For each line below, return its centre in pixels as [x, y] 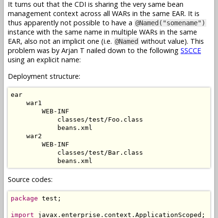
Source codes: [30, 180]
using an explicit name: [44, 60]
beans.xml [52, 127]
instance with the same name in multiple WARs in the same [102, 32]
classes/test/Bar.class [77, 152]
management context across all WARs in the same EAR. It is [104, 14]
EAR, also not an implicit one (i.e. [61, 41]
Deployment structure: [44, 76]
